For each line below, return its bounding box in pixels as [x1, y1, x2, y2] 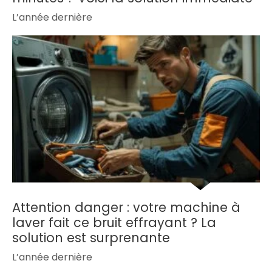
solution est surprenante [12, 229, 170, 247]
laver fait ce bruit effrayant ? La [12, 214, 216, 232]
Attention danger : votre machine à [12, 199, 240, 217]
